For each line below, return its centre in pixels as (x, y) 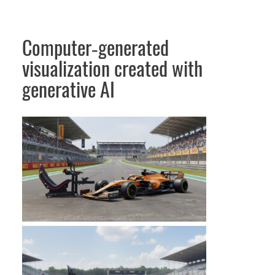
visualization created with (112, 68)
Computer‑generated (95, 48)
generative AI (68, 89)
